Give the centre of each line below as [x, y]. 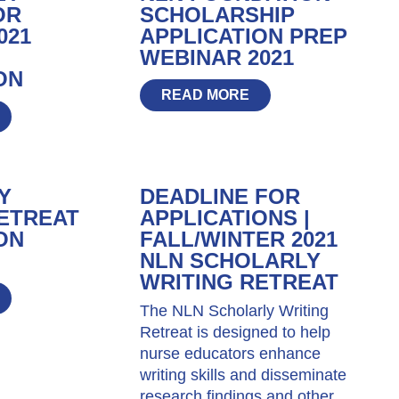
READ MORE [205, 94]
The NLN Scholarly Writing [234, 310]
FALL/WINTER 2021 [238, 239]
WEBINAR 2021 [216, 57]
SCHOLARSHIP [217, 14]
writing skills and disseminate [243, 375]
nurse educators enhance [230, 353]
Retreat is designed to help [235, 332]
